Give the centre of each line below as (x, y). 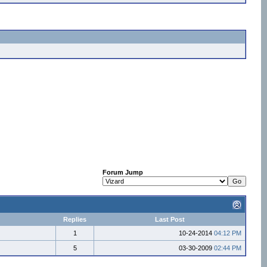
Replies (75, 219)
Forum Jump (123, 172)
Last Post (170, 219)
